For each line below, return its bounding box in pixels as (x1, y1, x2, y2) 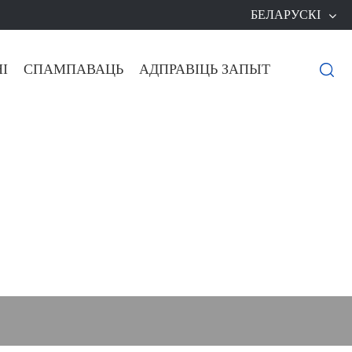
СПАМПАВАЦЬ (24, 58, 123, 81)
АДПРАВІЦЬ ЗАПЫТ (139, 58, 270, 81)
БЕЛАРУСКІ (251, 4, 321, 25)
